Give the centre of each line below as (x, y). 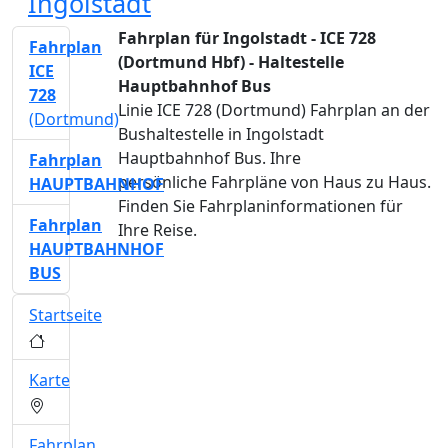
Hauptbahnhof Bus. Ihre (209, 158)
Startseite (65, 315)
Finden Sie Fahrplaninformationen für (260, 206)
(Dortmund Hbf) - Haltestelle (231, 62)
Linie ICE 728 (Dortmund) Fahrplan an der (274, 110)
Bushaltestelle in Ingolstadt (221, 134)
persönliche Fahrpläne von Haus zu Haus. (274, 182)
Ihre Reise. (157, 230)
